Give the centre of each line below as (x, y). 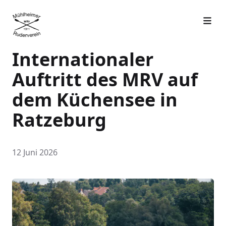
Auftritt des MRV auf (105, 79)
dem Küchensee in (95, 99)
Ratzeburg (59, 120)
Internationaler (83, 59)
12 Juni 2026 (35, 152)
